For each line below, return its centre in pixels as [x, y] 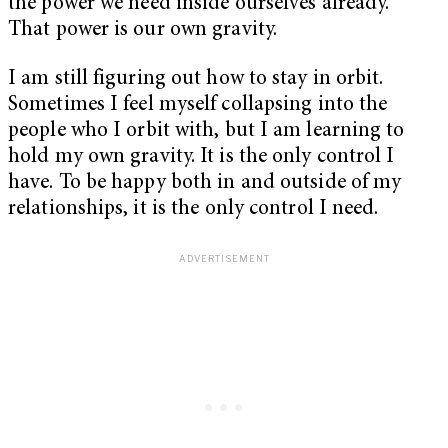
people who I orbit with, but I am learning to [206, 132]
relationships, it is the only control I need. [193, 210]
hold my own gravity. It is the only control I [201, 158]
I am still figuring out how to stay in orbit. [196, 80]
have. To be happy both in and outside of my [205, 184]
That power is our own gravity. [143, 30]
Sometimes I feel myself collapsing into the [198, 106]
